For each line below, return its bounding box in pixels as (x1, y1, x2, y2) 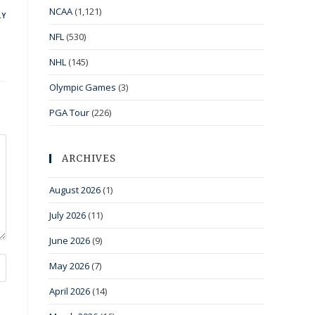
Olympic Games (49, 81, 116, 94)
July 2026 (49, 209, 86, 222)
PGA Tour (49, 106, 89, 120)
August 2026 (49, 184, 101, 197)
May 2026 (49, 259, 89, 273)
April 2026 (49, 285, 90, 298)
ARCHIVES (62, 153, 116, 165)
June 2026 (49, 234, 90, 247)
